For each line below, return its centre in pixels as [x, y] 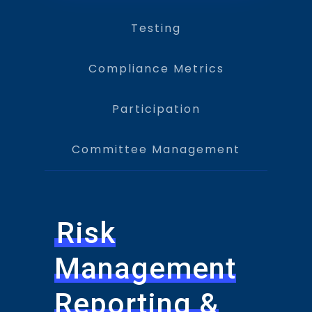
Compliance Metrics [156, 69]
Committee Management [156, 150]
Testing [156, 29]
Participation [156, 109]
